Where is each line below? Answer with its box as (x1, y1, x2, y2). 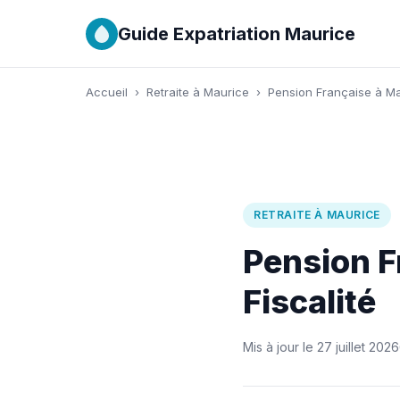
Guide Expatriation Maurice (118, 22, 355, 45)
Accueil (86, 85, 128, 100)
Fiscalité (243, 282, 376, 322)
